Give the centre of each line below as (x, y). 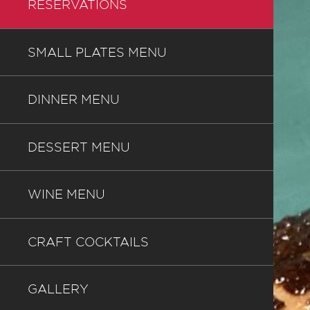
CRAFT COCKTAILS (88, 242)
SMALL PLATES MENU (97, 53)
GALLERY (58, 290)
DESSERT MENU (79, 147)
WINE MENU (66, 195)
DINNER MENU (73, 100)
